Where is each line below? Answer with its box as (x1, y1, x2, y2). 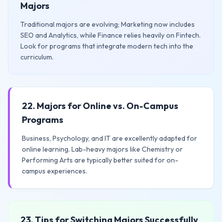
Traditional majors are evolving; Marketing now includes (20, 20, 195, 29)
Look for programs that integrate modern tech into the (20, 42, 193, 51)
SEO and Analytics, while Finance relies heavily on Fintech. (20, 31, 201, 40)
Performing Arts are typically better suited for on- (22, 156, 178, 165)
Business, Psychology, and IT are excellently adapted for (22, 134, 197, 143)
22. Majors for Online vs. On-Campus (22, 100, 178, 111)
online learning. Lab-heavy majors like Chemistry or (22, 145, 183, 154)
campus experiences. (22, 166, 87, 175)
